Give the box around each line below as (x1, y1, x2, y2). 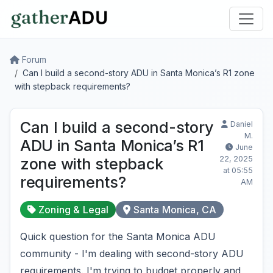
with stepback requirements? (15, 81, 130, 91)
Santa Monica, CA (133, 204, 217, 216)
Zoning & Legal (38, 204, 109, 216)
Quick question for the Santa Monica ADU (20, 230, 216, 243)
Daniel (230, 119, 253, 129)
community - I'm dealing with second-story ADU (20, 247, 244, 260)
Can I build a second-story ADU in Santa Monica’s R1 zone (23, 68, 255, 78)
